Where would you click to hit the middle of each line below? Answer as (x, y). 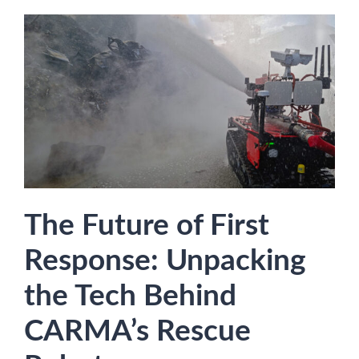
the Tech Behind (130, 296)
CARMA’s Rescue (137, 332)
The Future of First (147, 226)
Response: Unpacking (165, 261)
